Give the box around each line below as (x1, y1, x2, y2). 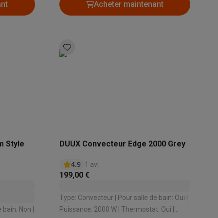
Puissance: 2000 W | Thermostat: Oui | (59, 205, 174, 213)
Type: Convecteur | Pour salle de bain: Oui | (59, 194, 115, 201)
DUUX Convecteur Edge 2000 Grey (59, 139, 185, 148)
